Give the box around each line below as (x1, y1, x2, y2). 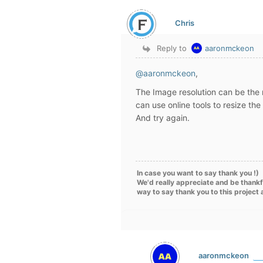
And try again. (136, 113, 190, 123)
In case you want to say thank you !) (137, 168, 259, 177)
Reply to (157, 43, 187, 53)
